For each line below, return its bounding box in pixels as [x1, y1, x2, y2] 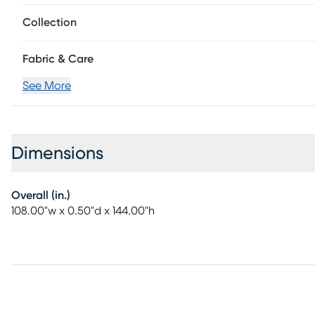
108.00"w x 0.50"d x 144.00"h [11, 205, 155, 217]
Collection [22, 17, 77, 28]
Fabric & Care [22, 53, 94, 65]
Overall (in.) [11, 190, 70, 201]
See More [22, 80, 71, 91]
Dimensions [11, 145, 103, 162]
